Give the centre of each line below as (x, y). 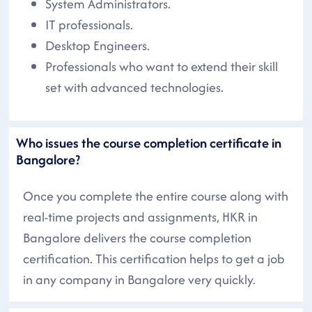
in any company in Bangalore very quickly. (139, 279)
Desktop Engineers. (97, 45)
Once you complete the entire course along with (156, 196)
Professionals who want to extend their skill (162, 66)
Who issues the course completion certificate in (149, 142)
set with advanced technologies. (134, 87)
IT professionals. (89, 24)
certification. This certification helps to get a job (154, 258)
